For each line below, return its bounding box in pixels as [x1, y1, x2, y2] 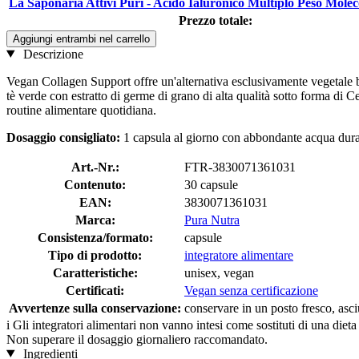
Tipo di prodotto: [48, 248, 142, 262]
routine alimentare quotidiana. [6, 103, 156, 117]
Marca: [75, 212, 115, 227]
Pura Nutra [184, 212, 240, 227]
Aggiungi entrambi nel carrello [13, 32, 150, 45]
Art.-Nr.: [71, 159, 119, 174]
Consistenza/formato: [37, 230, 153, 244]
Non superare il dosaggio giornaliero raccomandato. [6, 332, 268, 346]
